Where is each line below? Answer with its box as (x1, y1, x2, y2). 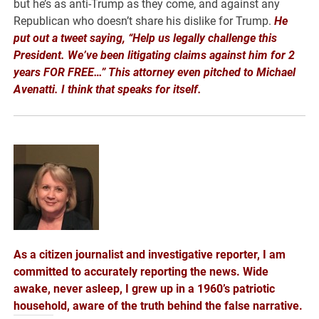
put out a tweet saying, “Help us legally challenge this (14, 31, 278, 45)
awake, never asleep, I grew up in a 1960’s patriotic (14, 281, 276, 296)
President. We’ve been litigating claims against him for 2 (14, 48, 296, 62)
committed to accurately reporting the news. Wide (14, 264, 269, 278)
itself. (173, 82, 202, 96)
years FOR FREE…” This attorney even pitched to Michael (14, 65, 296, 79)
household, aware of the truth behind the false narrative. (14, 298, 303, 313)
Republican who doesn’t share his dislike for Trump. (14, 14, 275, 28)
